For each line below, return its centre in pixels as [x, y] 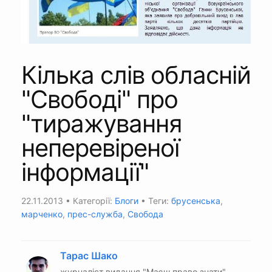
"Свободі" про [100, 99]
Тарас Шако [89, 255]
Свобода [145, 214]
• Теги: [155, 200]
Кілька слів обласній [136, 75]
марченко [42, 214]
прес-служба [95, 214]
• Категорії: [89, 200]
